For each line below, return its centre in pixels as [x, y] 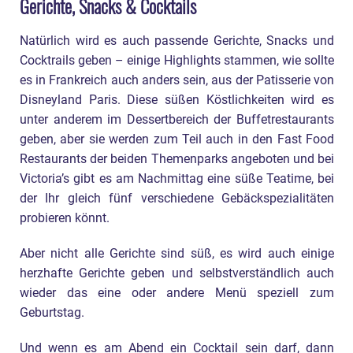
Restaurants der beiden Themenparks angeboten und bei [177, 159]
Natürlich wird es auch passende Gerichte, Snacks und [177, 41]
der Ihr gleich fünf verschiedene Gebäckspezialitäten [177, 198]
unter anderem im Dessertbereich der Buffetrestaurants [177, 119]
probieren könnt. [65, 218]
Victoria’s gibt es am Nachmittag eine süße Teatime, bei [177, 178]
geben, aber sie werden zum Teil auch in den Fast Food [177, 139]
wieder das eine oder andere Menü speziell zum [177, 293]
